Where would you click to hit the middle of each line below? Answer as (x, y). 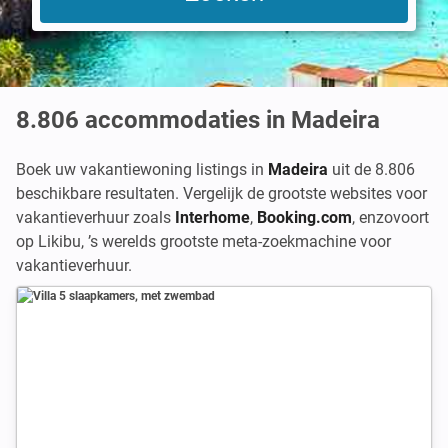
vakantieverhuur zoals (95, 217)
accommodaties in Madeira (232, 120)
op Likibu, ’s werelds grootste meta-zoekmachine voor (203, 241)
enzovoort (394, 217)
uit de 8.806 (371, 169)
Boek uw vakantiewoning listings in (142, 169)
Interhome (212, 217)
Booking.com (304, 217)
